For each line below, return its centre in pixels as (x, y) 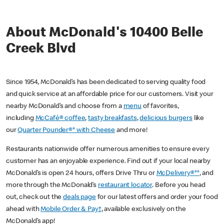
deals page (79, 198)
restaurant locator (125, 186)
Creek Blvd (41, 50)
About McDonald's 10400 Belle (104, 34)
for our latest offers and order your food (157, 198)
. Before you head (179, 186)
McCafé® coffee (60, 119)
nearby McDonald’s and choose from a (65, 107)
